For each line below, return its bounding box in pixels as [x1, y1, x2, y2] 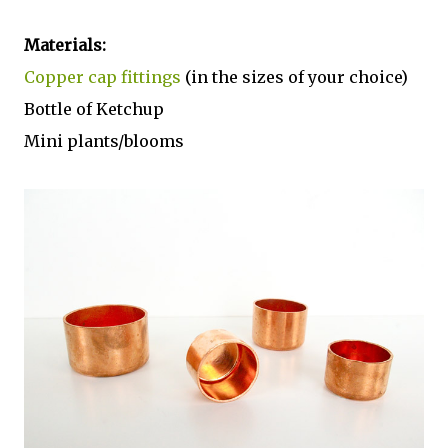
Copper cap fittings [24, 67, 181, 88]
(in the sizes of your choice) [181, 67, 408, 88]
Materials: [24, 35, 106, 56]
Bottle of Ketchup [24, 99, 164, 120]
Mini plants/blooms [24, 131, 184, 152]
